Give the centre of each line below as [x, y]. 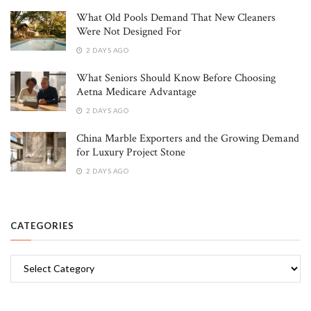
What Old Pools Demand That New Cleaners [176, 17]
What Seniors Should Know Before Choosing [176, 78]
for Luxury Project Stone [131, 152]
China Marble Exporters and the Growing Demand [188, 138]
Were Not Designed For [129, 31]
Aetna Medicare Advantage [136, 92]
